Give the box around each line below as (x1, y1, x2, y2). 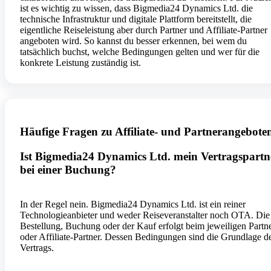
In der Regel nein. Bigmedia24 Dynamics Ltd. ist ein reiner (20, 198, 246, 209)
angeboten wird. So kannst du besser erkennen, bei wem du (20, 36, 247, 47)
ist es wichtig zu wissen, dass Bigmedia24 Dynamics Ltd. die (20, 3, 253, 14)
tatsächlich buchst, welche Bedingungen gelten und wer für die (20, 47, 260, 57)
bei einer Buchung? (20, 163, 116, 176)
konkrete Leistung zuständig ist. (20, 57, 141, 68)
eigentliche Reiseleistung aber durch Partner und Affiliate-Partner (20, 25, 267, 36)
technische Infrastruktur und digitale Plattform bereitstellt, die (20, 14, 252, 25)
